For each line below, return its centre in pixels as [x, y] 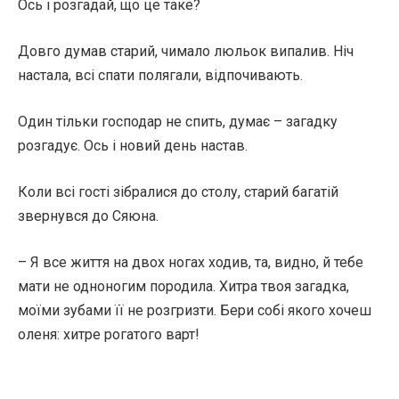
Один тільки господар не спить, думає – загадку [178, 122]
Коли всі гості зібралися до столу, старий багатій [178, 192]
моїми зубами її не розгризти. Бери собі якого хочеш [195, 310]
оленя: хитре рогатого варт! [109, 334]
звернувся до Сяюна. [88, 216]
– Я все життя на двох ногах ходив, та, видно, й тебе [191, 262]
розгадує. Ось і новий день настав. [133, 146]
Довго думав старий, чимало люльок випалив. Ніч [186, 51]
